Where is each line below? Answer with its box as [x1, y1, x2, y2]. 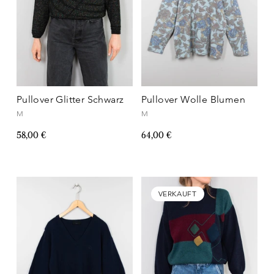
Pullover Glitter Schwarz [16, 93, 124, 105]
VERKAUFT [158, 188, 197, 198]
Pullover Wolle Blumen [141, 93, 246, 105]
